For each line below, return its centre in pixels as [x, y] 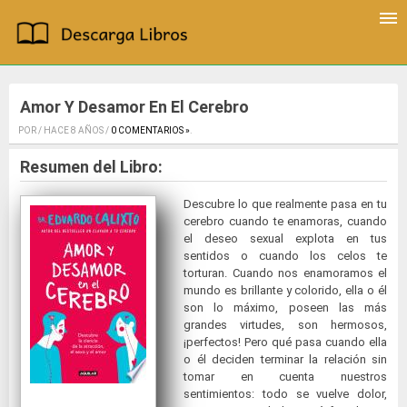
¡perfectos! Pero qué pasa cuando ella [285, 342]
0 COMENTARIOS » [150, 131]
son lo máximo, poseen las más [285, 308]
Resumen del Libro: [91, 167]
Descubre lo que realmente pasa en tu [285, 204]
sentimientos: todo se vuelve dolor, [285, 394]
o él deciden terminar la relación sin [285, 360]
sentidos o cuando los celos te [285, 256]
